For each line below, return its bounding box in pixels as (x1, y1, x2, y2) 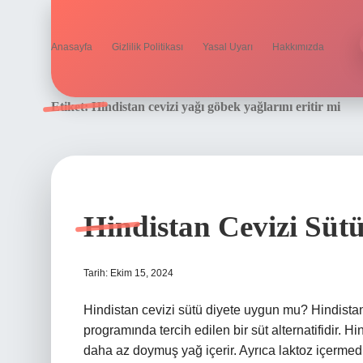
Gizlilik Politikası (112, 41, 183, 53)
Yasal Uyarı (203, 41, 253, 53)
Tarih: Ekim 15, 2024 (83, 267, 173, 279)
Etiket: (51, 100, 92, 113)
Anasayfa (51, 41, 92, 53)
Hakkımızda (272, 41, 324, 53)
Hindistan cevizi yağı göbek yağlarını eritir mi (92, 100, 340, 113)
